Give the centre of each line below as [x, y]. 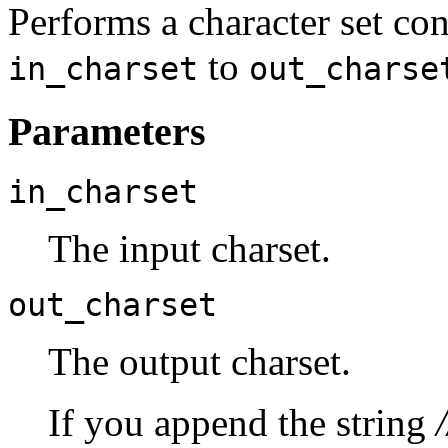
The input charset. [189, 248]
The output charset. [199, 361]
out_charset [112, 304]
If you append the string [242, 422]
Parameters [107, 132]
